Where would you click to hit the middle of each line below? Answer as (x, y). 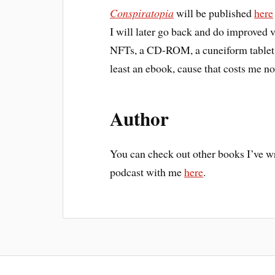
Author (140, 118)
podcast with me (147, 172)
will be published (214, 13)
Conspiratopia (142, 13)
